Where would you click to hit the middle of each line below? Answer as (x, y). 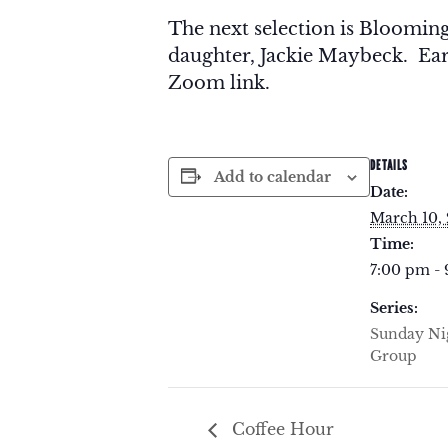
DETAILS (389, 164)
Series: (394, 307)
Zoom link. (219, 82)
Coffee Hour (280, 428)
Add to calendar (272, 176)
